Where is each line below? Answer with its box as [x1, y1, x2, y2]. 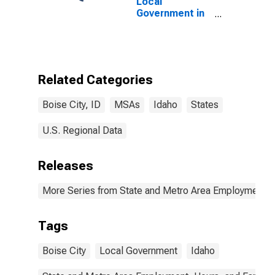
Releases [38, 158, 93, 173]
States [191, 99, 219, 110]
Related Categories [38, 72, 153, 87]
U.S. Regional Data [42, 125, 122, 136]
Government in [136, 7, 204, 19]
